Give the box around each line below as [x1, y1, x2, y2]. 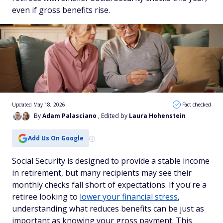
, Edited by [98, 111, 129, 120]
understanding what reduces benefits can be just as [12, 203, 204, 214]
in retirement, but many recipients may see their [12, 167, 192, 178]
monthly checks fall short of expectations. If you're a [12, 179, 207, 190]
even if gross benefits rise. [12, 4, 110, 15]
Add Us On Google [27, 133, 84, 142]
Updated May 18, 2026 [12, 101, 65, 108]
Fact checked [182, 101, 211, 108]
